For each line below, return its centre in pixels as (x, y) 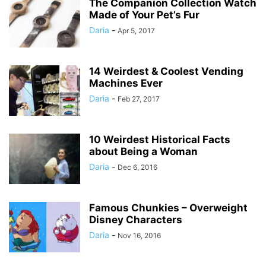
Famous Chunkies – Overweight (168, 208)
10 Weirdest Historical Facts (160, 140)
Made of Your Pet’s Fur (144, 15)
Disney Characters (136, 220)
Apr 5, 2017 (136, 31)
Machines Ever (126, 83)
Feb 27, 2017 (139, 99)
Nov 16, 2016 (139, 235)
